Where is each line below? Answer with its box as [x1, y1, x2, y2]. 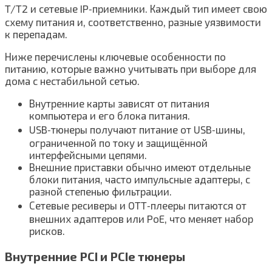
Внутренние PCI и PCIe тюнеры [5, 248, 185, 263]
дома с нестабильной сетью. [5, 74, 140, 87]
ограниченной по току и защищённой [29, 136, 208, 149]
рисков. [29, 224, 65, 237]
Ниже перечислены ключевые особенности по [5, 50, 226, 63]
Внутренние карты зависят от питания [29, 97, 209, 109]
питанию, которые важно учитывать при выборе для [5, 62, 256, 75]
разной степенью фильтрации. [29, 185, 172, 197]
